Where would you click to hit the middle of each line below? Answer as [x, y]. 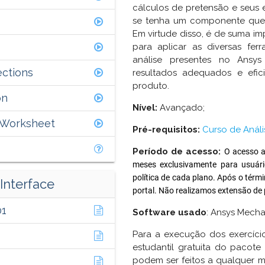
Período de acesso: [177, 152]
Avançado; [181, 108]
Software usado [169, 213]
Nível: [145, 108]
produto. [151, 86]
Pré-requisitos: [166, 130]
